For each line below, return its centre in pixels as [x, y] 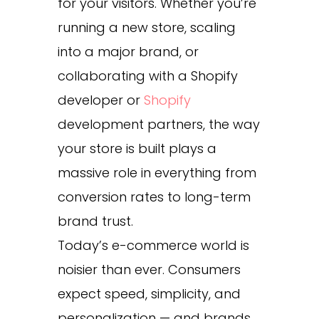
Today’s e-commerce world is [153, 245]
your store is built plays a [137, 148]
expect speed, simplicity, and [149, 293]
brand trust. [95, 221]
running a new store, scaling [146, 27]
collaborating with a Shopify [147, 75]
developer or [100, 100]
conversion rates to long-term [154, 197]
